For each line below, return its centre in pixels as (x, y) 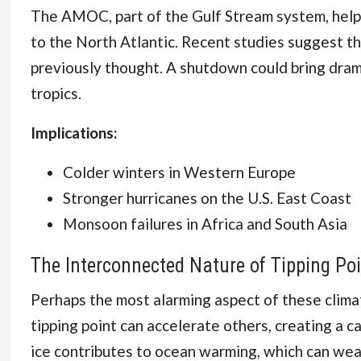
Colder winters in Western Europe (179, 172)
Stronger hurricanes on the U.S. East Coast (207, 198)
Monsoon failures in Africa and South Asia (205, 224)
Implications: (74, 133)
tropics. (56, 93)
